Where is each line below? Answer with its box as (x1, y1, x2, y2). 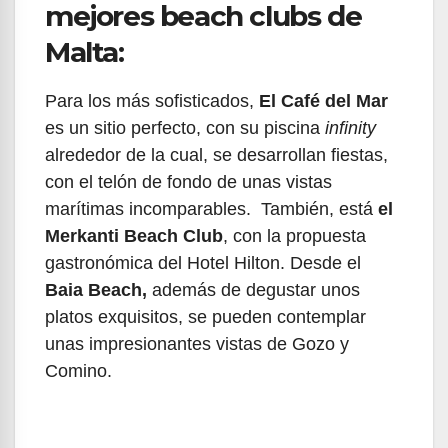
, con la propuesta (223, 226, 366, 247)
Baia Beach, (45, 280, 147, 301)
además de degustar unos (147, 280, 360, 301)
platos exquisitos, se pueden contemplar (45, 307, 366, 328)
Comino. (45, 361, 112, 382)
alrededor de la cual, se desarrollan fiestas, (45, 145, 388, 166)
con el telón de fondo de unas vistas (45, 172, 332, 193)
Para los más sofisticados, (45, 91, 259, 112)
